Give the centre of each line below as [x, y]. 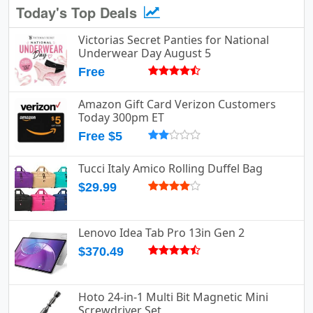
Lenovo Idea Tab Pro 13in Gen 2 [161, 233]
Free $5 [100, 137]
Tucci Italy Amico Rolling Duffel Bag [170, 169]
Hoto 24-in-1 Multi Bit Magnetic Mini [173, 297]
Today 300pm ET [121, 118]
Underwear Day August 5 [145, 53]
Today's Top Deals [79, 13]
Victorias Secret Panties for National [174, 40]
